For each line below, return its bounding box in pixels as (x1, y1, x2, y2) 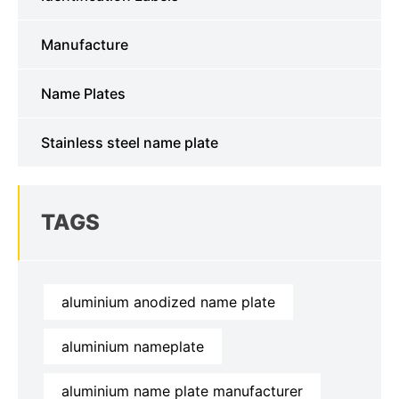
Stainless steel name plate (41, 134, 218, 152)
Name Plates (41, 85, 126, 103)
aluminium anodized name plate (61, 293, 275, 312)
